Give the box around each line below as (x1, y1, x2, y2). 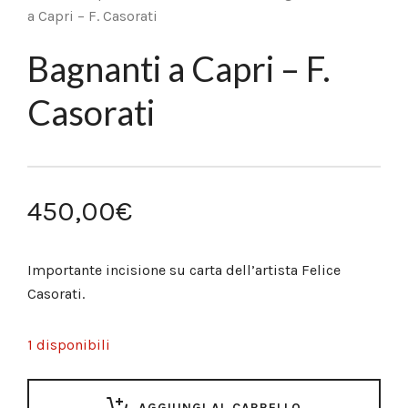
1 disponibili (27, 336, 110, 354)
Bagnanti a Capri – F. (27, 46, 331, 89)
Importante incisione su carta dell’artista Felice (27, 261, 341, 280)
